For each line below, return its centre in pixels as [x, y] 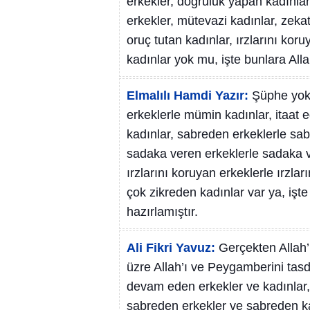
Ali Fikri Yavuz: [171, 248]
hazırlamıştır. [162, 212]
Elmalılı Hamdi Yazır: [188, 95]
